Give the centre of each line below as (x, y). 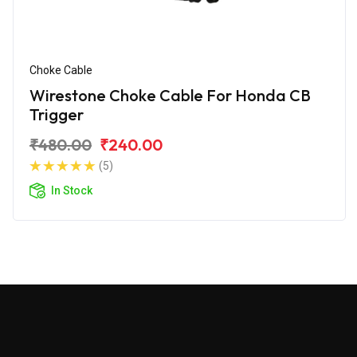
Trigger (57, 114)
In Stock (72, 190)
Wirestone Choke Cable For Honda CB (170, 95)
